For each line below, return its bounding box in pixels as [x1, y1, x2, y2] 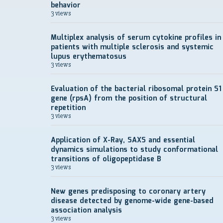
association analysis [51, 205, 122, 216]
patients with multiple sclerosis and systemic [51, 42, 214, 53]
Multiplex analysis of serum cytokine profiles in [51, 32, 221, 43]
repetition [51, 103, 86, 113]
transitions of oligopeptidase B [51, 154, 161, 165]
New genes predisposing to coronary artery [51, 186, 206, 197]
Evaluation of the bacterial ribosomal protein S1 [51, 84, 222, 95]
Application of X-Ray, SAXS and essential [51, 135, 195, 146]
